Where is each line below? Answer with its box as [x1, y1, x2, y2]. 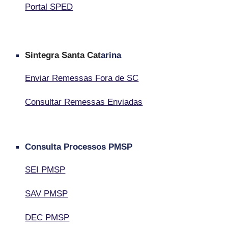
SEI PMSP [25, 164, 66, 175]
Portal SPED [25, 2, 73, 12]
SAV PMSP [25, 188, 68, 199]
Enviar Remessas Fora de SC [25, 73, 139, 83]
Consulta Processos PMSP [25, 141, 133, 152]
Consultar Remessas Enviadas [25, 97, 143, 107]
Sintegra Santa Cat [25, 50, 101, 61]
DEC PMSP [25, 212, 70, 223]
